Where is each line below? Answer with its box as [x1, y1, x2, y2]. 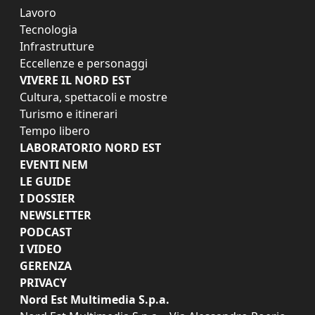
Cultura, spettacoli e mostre [20, 89, 167, 105]
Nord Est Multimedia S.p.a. [20, 291, 169, 307]
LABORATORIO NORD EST [20, 139, 161, 155]
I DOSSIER [20, 190, 75, 206]
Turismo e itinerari [20, 105, 117, 122]
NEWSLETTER [20, 207, 91, 223]
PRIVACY [20, 274, 67, 290]
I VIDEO [20, 240, 62, 257]
